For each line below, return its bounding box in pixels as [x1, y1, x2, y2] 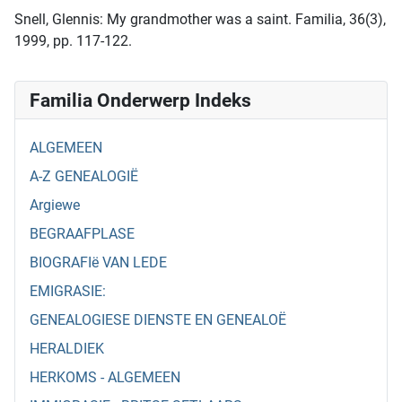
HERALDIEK [30, 340, 104, 358]
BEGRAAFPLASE [30, 225, 135, 243]
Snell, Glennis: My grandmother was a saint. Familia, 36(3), [14, 11, 386, 29]
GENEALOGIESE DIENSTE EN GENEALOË [30, 311, 286, 329]
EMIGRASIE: [30, 283, 106, 301]
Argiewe [30, 197, 80, 214]
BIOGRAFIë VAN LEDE [30, 254, 167, 272]
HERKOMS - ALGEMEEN [30, 369, 180, 387]
